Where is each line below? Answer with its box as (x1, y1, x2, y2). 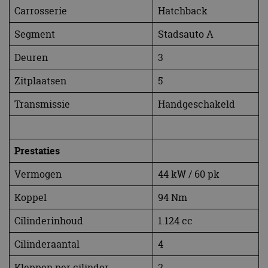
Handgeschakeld (158, 97, 235, 111)
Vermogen (14, 167, 62, 181)
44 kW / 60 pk (158, 167, 220, 181)
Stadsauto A (158, 27, 214, 41)
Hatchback (158, 4, 208, 17)
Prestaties (14, 144, 60, 157)
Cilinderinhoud (14, 214, 83, 227)
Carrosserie (14, 4, 67, 17)
